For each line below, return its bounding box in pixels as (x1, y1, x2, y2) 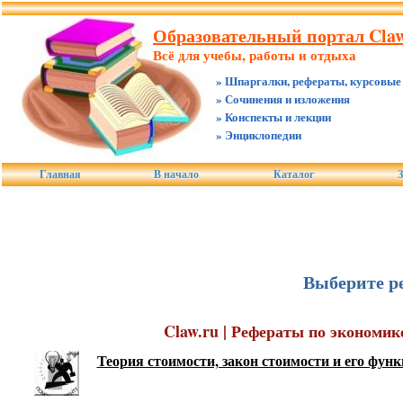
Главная (39, 168, 81, 181)
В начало (154, 168, 199, 181)
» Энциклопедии (216, 126, 301, 143)
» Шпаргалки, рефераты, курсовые (216, 72, 401, 89)
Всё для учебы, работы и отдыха (153, 45, 356, 65)
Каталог (273, 168, 314, 181)
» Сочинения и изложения (216, 90, 350, 107)
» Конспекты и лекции (216, 108, 331, 125)
